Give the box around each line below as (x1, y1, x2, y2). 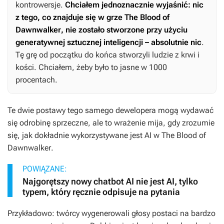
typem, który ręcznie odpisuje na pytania (22, 186, 180, 197)
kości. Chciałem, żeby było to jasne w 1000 (15, 62, 167, 72)
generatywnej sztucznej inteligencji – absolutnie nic (15, 37, 201, 47)
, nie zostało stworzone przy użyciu (61, 25, 187, 35)
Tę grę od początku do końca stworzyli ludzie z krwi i (15, 50, 199, 60)
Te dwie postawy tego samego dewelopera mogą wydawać (7, 105, 213, 115)
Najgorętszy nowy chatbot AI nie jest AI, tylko (22, 176, 198, 187)
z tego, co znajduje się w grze (15, 12, 124, 22)
